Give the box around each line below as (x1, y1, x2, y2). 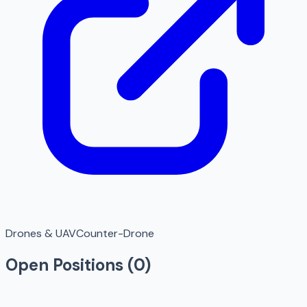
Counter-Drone (76, 226, 154, 241)
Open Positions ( (5, 254, 134, 276)
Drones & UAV (5, 226, 76, 241)
